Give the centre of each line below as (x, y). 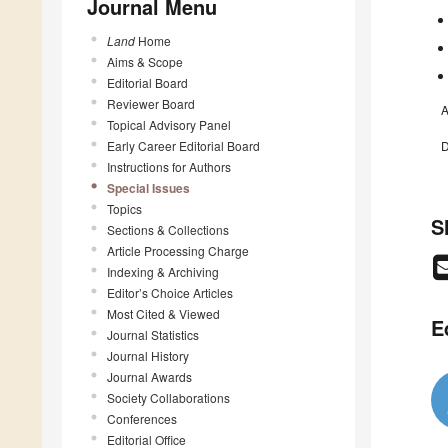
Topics (124, 208)
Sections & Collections (168, 229)
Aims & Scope (145, 61)
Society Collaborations (168, 397)
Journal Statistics (153, 334)
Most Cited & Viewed (163, 313)
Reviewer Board (151, 103)
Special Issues (148, 187)
